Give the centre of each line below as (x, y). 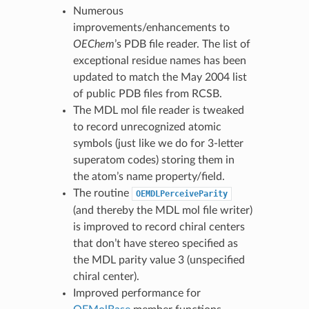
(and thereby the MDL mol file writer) (162, 210)
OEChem (93, 44)
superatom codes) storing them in (153, 160)
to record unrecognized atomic (147, 127)
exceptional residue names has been (159, 60)
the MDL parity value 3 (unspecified (159, 260)
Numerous (98, 11)
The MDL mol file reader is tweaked (158, 110)
